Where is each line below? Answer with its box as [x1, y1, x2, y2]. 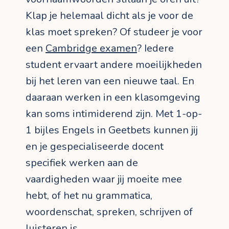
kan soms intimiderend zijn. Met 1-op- [26, 107, 202, 121]
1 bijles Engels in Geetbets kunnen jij [26, 123, 198, 138]
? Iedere [137, 41, 174, 56]
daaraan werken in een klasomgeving [26, 90, 200, 105]
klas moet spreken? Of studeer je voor [26, 25, 202, 39]
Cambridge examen [45, 41, 137, 56]
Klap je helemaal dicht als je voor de [26, 9, 193, 23]
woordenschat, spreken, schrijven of [26, 205, 193, 219]
